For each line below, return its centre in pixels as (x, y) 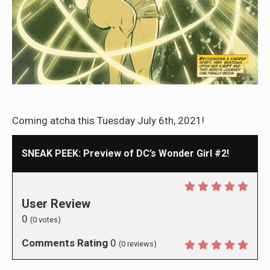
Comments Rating (65, 243)
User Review (56, 204)
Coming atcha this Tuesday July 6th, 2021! (108, 121)
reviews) (141, 244)
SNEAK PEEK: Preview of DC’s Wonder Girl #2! (125, 154)
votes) (49, 220)
